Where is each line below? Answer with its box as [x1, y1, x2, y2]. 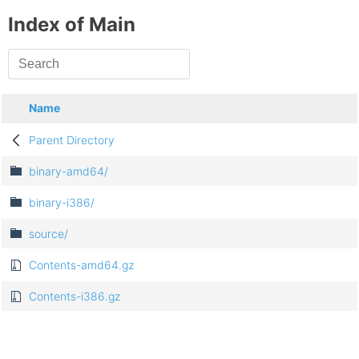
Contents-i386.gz [29, 289, 120, 304]
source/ [29, 227, 68, 241]
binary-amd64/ [29, 164, 108, 179]
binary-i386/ [29, 196, 95, 210]
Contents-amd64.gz [29, 258, 134, 272]
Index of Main [8, 13, 135, 37]
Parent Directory [29, 133, 115, 147]
